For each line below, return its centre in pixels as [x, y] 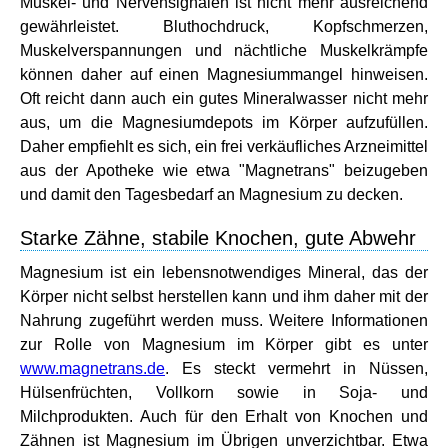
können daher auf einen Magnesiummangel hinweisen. [224, 74]
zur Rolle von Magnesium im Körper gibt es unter [224, 344]
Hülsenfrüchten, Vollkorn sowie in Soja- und [224, 392]
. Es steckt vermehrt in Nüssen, [296, 368]
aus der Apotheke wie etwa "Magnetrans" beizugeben [224, 170]
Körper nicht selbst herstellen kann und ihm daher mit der [224, 296]
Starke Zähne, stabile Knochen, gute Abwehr [218, 237]
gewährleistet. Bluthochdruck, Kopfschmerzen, [224, 26]
